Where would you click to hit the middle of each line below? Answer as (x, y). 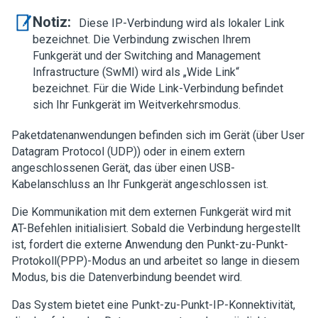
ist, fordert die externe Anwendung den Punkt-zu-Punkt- (150, 245)
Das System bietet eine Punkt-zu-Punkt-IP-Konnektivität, (153, 305)
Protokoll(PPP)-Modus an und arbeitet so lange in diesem (155, 261)
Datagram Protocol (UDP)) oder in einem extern (128, 152)
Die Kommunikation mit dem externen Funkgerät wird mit (151, 212)
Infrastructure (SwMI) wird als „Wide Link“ (136, 72)
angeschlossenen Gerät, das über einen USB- (123, 168)
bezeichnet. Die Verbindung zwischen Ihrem (142, 39)
